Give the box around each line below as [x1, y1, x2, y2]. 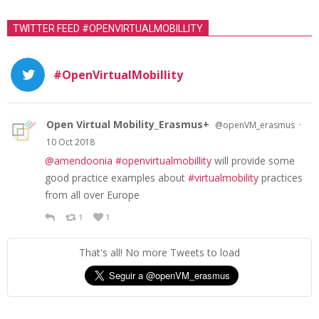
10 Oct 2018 [46, 136, 95, 149]
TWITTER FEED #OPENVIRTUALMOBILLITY [13, 23, 203, 35]
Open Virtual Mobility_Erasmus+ [46, 117, 209, 132]
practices [258, 171, 303, 185]
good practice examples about [45, 171, 188, 185]
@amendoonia [45, 154, 113, 168]
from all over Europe [45, 188, 140, 202]
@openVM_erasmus [215, 119, 295, 132]
